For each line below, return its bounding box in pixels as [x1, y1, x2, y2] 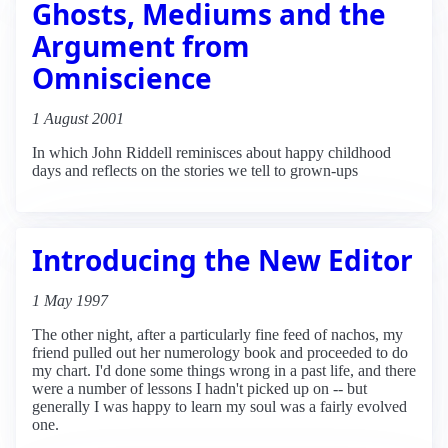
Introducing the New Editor [32, 240, 413, 279]
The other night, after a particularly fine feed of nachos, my [32, 325, 403, 343]
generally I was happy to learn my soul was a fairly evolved [32, 397, 407, 415]
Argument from [32, 26, 250, 65]
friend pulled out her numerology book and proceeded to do [32, 343, 408, 361]
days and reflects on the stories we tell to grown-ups [32, 161, 358, 179]
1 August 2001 [32, 109, 124, 127]
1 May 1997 [32, 291, 108, 309]
